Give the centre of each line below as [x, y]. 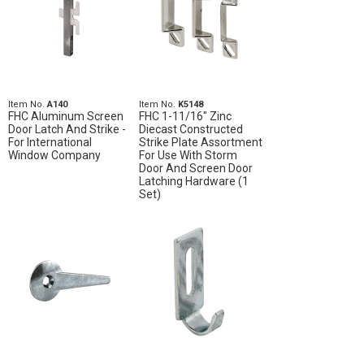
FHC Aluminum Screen [66, 116]
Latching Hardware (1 [193, 181]
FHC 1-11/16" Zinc [185, 116]
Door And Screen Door [195, 168]
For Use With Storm [188, 155]
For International [50, 142]
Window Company [54, 155]
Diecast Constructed [191, 129]
